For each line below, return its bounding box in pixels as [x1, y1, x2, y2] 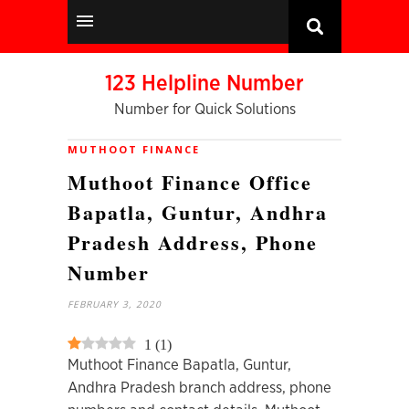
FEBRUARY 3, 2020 [68, 298, 162, 310]
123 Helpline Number [105, 73, 304, 95]
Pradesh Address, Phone [68, 227, 318, 257]
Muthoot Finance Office [68, 167, 312, 197]
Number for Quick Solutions [113, 101, 296, 117]
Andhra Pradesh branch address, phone [68, 380, 331, 395]
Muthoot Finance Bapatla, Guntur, [68, 357, 291, 372]
